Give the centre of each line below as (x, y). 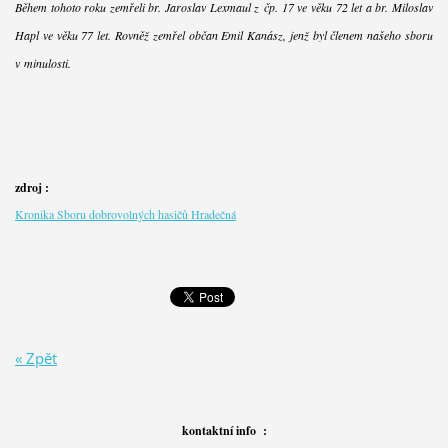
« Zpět (35, 357)
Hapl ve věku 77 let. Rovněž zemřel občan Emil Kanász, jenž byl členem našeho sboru (224, 34)
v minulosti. (42, 62)
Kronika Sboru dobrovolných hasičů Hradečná (125, 213)
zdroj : (31, 187)
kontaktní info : (224, 430)
